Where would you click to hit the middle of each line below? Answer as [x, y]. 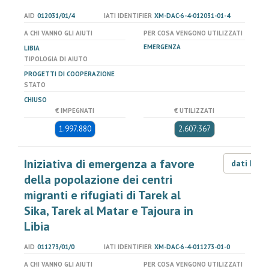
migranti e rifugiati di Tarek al [102, 195]
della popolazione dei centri [98, 180]
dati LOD [249, 163]
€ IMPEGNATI [75, 110]
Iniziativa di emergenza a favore [109, 164]
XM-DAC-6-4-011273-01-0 [192, 247]
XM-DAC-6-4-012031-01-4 [192, 16]
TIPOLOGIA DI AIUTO [56, 59]
